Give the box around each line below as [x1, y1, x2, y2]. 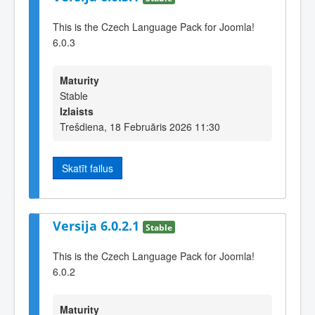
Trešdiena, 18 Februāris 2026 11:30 [60, 119, 220, 134]
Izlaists [60, 103, 94, 118]
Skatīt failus [62, 160, 113, 175]
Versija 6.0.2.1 [53, 217, 143, 235]
